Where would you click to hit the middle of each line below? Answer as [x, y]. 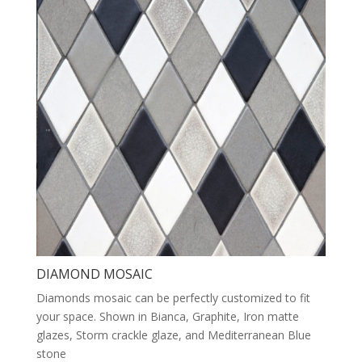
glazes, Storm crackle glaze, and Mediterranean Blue [173, 335]
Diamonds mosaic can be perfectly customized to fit [173, 298]
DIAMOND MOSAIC [94, 274]
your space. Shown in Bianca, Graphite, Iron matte [167, 317]
